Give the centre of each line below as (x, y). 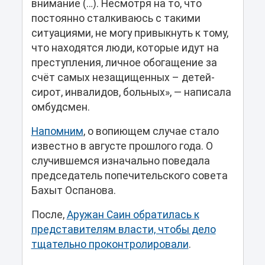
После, (49, 215)
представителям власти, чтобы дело (123, 230)
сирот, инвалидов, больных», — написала (131, 93)
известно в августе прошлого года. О (122, 146)
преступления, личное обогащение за (124, 63)
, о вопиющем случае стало (151, 132)
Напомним (57, 132)
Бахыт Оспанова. (73, 191)
